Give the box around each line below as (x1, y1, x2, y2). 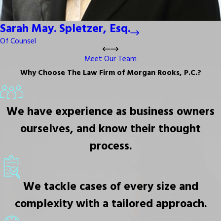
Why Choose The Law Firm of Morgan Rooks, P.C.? (20, 67, 201, 80)
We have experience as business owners (6, 102, 215, 121)
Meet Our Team (84, 53, 137, 66)
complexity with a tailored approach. (14, 194, 207, 214)
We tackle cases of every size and (23, 177, 198, 196)
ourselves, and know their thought (20, 119, 201, 139)
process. (89, 137, 132, 156)
